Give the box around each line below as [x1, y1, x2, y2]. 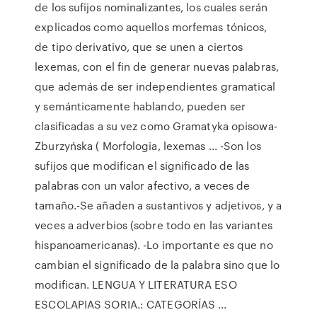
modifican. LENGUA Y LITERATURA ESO [35, 277, 237, 292]
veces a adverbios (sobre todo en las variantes [35, 217, 272, 233]
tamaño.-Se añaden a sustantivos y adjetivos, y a [35, 197, 282, 213]
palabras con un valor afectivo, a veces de [35, 178, 250, 193]
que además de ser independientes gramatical [35, 79, 276, 94]
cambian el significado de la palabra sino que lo [35, 257, 280, 272]
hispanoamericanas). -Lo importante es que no [35, 237, 273, 253]
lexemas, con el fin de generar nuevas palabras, [35, 59, 279, 74]
